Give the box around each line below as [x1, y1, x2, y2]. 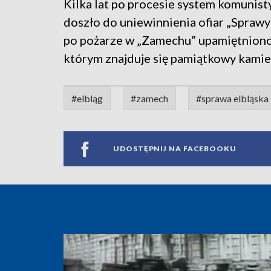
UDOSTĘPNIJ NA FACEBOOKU [113, 144, 237, 154]
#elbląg [71, 92, 103, 104]
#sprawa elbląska [196, 92, 269, 104]
